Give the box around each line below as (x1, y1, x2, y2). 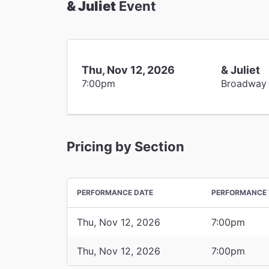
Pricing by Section (67, 138, 184, 154)
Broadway (221, 77, 267, 89)
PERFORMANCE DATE (77, 187, 153, 197)
